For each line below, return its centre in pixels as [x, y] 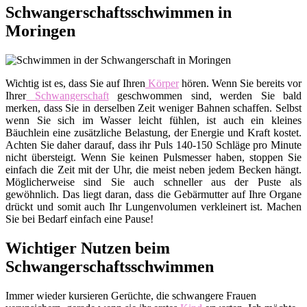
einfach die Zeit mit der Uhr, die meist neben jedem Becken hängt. [153, 170]
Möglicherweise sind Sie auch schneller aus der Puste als [153, 182]
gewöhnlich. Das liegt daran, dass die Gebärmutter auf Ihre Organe [153, 195]
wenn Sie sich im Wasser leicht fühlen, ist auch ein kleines [153, 121]
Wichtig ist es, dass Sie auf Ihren [75, 84]
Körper [162, 84]
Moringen [40, 31]
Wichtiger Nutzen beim [88, 248]
